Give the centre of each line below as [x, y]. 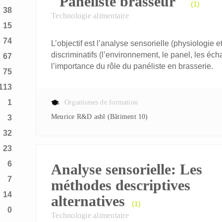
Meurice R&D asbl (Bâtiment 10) [103, 117]
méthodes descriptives [121, 185]
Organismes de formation [101, 102]
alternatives [88, 201]
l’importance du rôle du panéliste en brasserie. [132, 66]
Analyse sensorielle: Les [127, 169]
